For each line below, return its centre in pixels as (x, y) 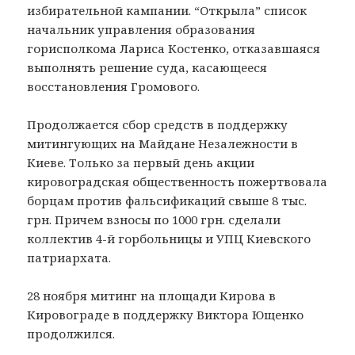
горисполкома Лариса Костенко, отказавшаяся (174, 48)
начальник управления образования (141, 29)
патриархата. (69, 257)
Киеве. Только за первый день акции (141, 162)
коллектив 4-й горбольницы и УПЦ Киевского (169, 238)
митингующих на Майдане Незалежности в (163, 143)
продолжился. (71, 333)
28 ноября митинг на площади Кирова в (152, 295)
